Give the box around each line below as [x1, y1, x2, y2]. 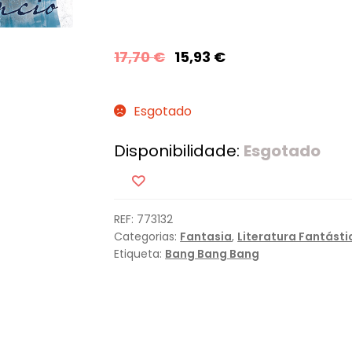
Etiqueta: [114, 246, 166, 262]
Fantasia [180, 229, 233, 244]
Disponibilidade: [114, 140, 244, 163]
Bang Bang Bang [165, 246, 260, 262]
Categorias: [114, 229, 181, 244]
